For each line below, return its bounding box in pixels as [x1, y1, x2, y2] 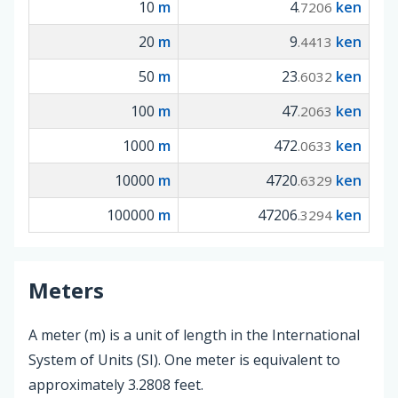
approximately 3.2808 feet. [28, 374, 203, 394]
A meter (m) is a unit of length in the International [28, 324, 360, 345]
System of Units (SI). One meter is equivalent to [28, 349, 340, 370]
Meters [28, 275, 104, 305]
